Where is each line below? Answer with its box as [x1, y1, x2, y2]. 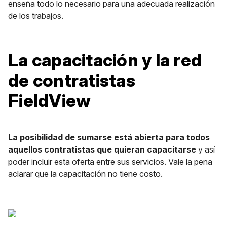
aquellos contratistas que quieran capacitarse [8, 144, 198, 155]
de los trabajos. [8, 11, 63, 21]
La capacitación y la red [8, 50, 202, 70]
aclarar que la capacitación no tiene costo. [8, 169, 163, 179]
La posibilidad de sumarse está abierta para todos [8, 132, 210, 142]
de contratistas [8, 70, 135, 91]
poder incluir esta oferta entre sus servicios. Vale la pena [8, 157, 212, 167]
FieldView [8, 90, 91, 111]
